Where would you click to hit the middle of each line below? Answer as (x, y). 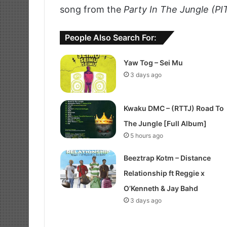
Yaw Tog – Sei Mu (153, 63)
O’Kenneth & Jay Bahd (161, 188)
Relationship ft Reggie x (164, 173)
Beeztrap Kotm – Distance (167, 158)
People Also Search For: (111, 38)
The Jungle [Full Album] (165, 124)
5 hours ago (146, 136)
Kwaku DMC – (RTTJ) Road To (174, 108)
